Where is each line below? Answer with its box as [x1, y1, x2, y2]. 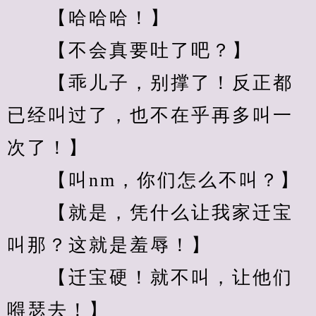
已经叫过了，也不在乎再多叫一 [7, 105, 293, 126]
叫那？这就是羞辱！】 [7, 235, 212, 255]
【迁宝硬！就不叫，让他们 [7, 267, 293, 288]
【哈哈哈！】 [7, 8, 171, 28]
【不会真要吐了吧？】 [7, 40, 253, 61]
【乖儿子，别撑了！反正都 [7, 73, 293, 93]
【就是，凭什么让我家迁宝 [7, 202, 293, 223]
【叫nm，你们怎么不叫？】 [7, 170, 300, 190]
